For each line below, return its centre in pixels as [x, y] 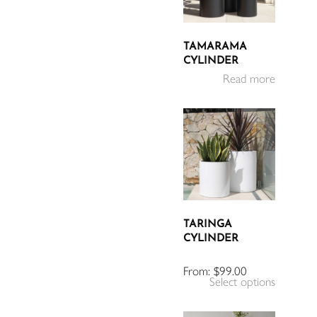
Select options [243, 281]
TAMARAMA [215, 47]
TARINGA [208, 224]
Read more [249, 78]
